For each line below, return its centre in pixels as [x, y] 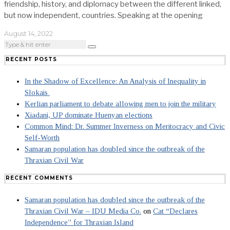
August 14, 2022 [28, 33]
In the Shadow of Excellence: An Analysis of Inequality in [115, 81]
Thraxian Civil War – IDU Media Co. [83, 211]
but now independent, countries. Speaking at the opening [103, 15]
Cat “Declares [175, 211]
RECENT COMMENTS [39, 178]
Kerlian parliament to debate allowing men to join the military [120, 103]
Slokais [37, 92]
